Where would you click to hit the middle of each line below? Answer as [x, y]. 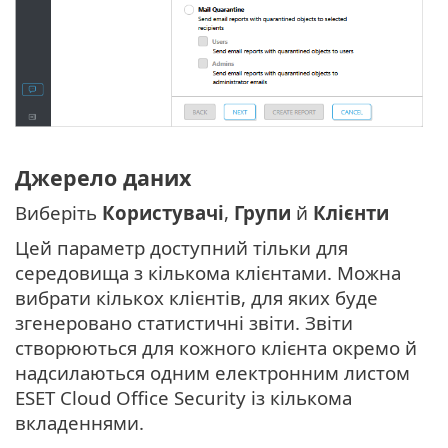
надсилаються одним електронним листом [212, 373]
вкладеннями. [79, 423]
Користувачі [163, 213]
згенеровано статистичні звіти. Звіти [184, 323]
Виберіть [58, 213]
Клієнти [351, 213]
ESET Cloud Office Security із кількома [183, 398]
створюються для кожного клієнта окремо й [216, 348]
